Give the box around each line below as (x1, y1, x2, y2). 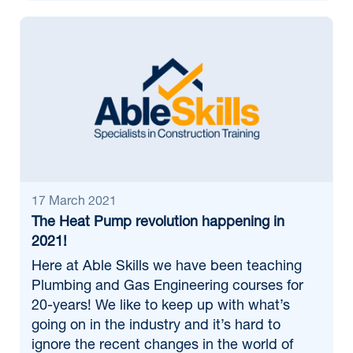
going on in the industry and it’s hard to (32, 319, 281, 333)
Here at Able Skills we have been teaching (32, 260, 302, 274)
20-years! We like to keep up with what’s (32, 299, 290, 314)
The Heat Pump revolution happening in (32, 216, 284, 230)
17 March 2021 (32, 196, 117, 209)
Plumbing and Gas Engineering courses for (32, 280, 303, 294)
